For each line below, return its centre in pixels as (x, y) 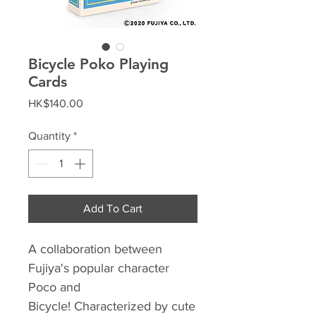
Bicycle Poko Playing (98, 64)
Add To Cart (113, 208)
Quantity (49, 136)
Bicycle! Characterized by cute (112, 306)
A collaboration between (95, 249)
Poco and (54, 287)
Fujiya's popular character (99, 268)
